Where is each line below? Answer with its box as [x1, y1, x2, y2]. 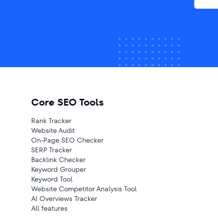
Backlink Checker [31, 155, 86, 164]
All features [31, 203, 68, 213]
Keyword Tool [31, 174, 73, 184]
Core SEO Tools [31, 95, 104, 109]
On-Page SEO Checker [31, 135, 104, 145]
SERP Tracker [31, 145, 72, 155]
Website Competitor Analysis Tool [31, 184, 137, 194]
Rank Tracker [31, 116, 72, 126]
